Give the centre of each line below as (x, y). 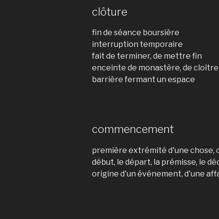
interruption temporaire (137, 44)
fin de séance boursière (136, 33)
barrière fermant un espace (143, 79)
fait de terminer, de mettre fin (147, 56)
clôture (109, 11)
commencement (133, 129)
